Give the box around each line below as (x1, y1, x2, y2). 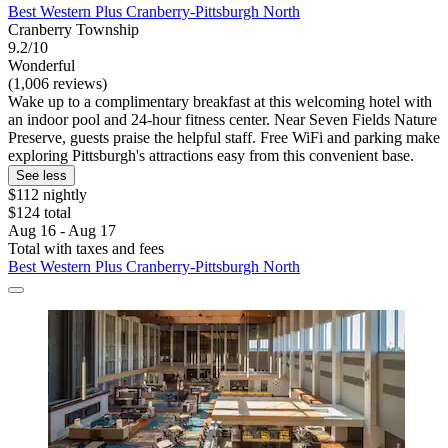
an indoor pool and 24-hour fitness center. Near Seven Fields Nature (8, 110, 437, 128)
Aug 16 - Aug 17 (8, 221, 116, 239)
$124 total (8, 203, 71, 221)
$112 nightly (8, 185, 87, 203)
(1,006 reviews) (8, 74, 107, 92)
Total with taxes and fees (8, 239, 164, 257)
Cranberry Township (8, 20, 139, 38)
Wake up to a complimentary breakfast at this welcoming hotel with (8, 92, 432, 110)
